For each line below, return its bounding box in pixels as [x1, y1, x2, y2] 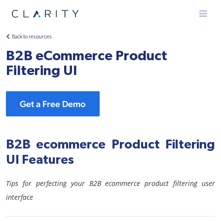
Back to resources [12, 35, 52, 40]
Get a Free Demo [20, 99, 86, 109]
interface [6, 192, 33, 202]
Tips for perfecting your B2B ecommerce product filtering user [6, 179, 215, 188]
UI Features [6, 153, 74, 166]
